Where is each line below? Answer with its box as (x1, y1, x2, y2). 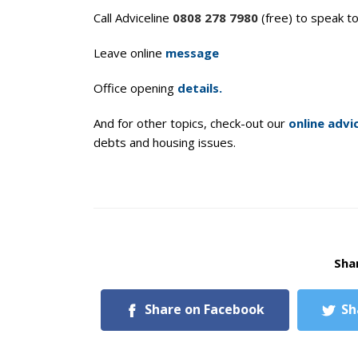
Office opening (93, 80, 177, 96)
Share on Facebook (144, 300, 265, 318)
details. (177, 80, 222, 96)
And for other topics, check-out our (93, 115, 288, 131)
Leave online (93, 45, 165, 61)
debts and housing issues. (93, 134, 236, 150)
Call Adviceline (93, 10, 173, 26)
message (165, 45, 219, 61)
